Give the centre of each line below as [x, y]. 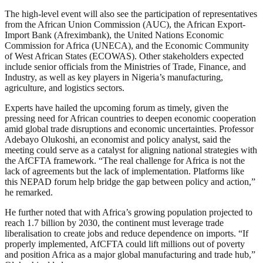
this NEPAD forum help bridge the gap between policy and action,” [130, 182]
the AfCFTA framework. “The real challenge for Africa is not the [125, 161]
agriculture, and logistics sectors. [65, 88]
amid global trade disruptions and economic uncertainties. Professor [129, 129]
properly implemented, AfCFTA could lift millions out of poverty [125, 244]
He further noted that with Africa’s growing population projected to [129, 213]
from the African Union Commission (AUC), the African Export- [125, 25]
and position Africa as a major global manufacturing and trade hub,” [130, 255]
